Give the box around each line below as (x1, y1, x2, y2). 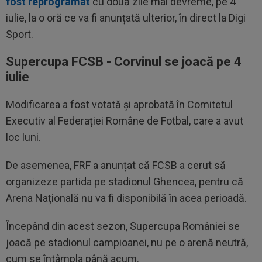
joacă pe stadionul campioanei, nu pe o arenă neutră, (6, 236, 248, 249)
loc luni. (6, 131, 41, 143)
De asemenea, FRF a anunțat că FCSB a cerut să (6, 159, 226, 171)
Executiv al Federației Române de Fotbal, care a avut (6, 115, 243, 127)
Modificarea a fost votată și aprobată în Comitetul (6, 98, 233, 111)
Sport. (6, 28, 33, 40)
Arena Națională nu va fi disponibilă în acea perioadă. (6, 192, 247, 204)
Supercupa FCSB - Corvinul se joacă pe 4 (6, 54, 242, 69)
